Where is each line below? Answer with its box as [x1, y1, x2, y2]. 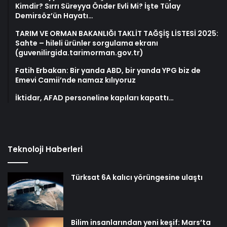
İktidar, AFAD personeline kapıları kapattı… [15, 92, 174, 103]
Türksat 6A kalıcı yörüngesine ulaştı [71, 172, 203, 182]
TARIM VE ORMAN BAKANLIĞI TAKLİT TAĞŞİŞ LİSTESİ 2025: [15, 28, 218, 39]
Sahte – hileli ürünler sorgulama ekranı [15, 37, 158, 48]
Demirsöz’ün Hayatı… [15, 10, 93, 21]
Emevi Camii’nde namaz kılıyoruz [15, 74, 136, 85]
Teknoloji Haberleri [8, 143, 83, 155]
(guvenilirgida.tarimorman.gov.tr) [15, 47, 143, 58]
